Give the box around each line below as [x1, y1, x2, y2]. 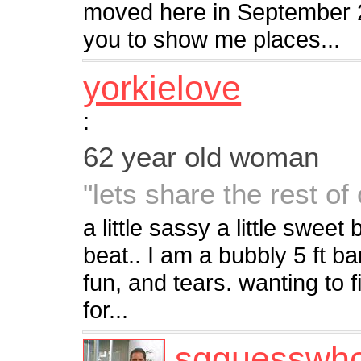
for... [83, 297, 129, 324]
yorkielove [83, 68, 242, 107]
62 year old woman [83, 140, 320, 172]
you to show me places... [83, 26, 341, 53]
